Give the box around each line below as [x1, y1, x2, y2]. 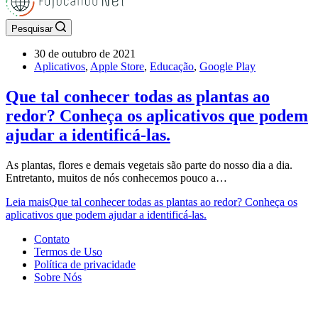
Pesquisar [11, 23, 53, 34]
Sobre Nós [34, 270, 82, 283]
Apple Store [90, 60, 144, 72]
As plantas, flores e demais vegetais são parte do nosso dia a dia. [6, 158, 292, 171]
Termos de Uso [34, 245, 102, 258]
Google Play [199, 60, 256, 72]
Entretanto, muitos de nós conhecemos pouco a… [6, 171, 227, 184]
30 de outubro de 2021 [34, 48, 136, 60]
